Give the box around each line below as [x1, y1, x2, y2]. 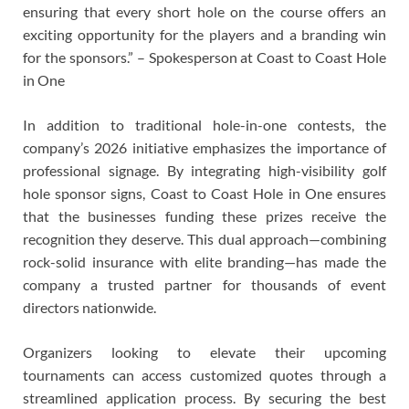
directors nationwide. [23, 298, 156, 316]
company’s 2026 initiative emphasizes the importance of [23, 138, 386, 156]
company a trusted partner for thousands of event [23, 275, 386, 293]
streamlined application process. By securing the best [23, 388, 386, 406]
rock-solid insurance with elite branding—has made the [23, 252, 386, 270]
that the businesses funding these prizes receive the [23, 206, 386, 225]
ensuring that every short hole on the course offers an [23, 2, 386, 20]
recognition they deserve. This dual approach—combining [23, 229, 386, 247]
